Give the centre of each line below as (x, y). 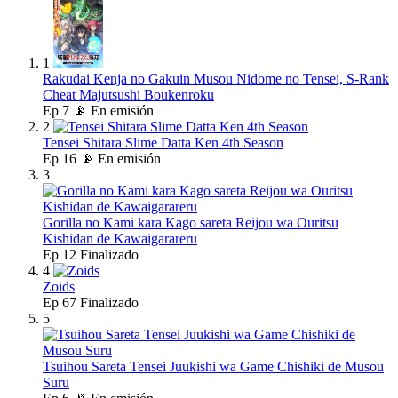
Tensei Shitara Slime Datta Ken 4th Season (163, 143)
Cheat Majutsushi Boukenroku (128, 95)
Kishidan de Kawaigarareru (120, 239)
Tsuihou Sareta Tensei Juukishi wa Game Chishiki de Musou (213, 367)
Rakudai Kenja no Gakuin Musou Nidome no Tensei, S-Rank (216, 79)
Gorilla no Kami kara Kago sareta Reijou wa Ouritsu (191, 223)
